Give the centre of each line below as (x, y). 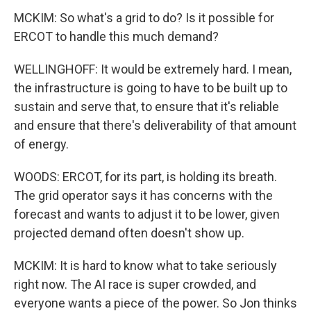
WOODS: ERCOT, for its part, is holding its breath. (145, 177)
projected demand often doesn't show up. (129, 233)
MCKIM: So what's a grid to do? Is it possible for (144, 18)
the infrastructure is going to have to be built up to (151, 88)
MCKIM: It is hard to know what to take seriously (145, 266)
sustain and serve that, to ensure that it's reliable (146, 107)
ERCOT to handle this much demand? (116, 36)
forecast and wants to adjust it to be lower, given (147, 214)
